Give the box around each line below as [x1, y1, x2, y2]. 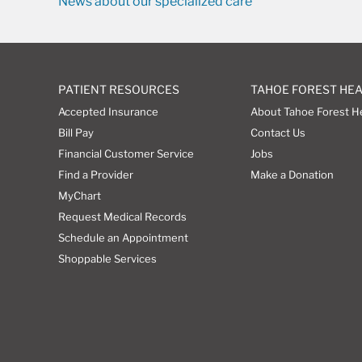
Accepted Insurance [57, 104, 158, 118]
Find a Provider [57, 167, 133, 181]
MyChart [57, 188, 101, 202]
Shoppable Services [57, 251, 157, 265]
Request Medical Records [57, 209, 187, 223]
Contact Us [250, 125, 305, 139]
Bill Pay [57, 125, 94, 139]
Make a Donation [250, 167, 334, 181]
